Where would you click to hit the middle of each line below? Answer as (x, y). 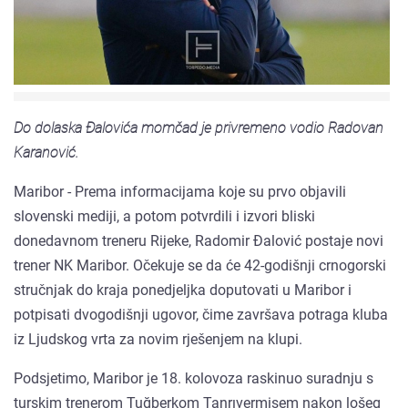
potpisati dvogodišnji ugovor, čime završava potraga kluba (201, 314)
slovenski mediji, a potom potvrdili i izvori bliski (164, 216)
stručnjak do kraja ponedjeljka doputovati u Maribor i (183, 290)
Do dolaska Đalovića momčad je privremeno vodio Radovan (199, 127)
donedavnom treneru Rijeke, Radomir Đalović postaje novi (199, 240)
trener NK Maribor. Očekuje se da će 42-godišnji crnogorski (200, 265)
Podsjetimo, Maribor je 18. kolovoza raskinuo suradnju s (194, 378)
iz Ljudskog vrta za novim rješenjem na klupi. (158, 339)
